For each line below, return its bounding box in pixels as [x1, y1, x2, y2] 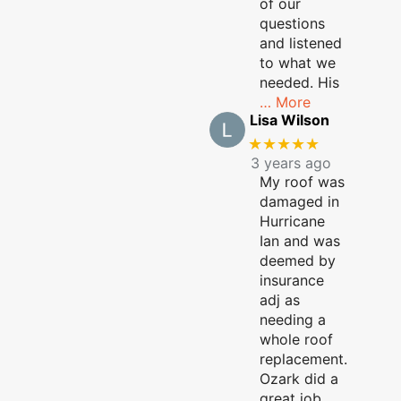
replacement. [260, 350, 347, 369]
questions [260, 13, 325, 32]
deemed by [260, 252, 336, 270]
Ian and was [260, 232, 340, 251]
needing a [260, 311, 326, 329]
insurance [260, 271, 324, 290]
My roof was [260, 173, 345, 192]
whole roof [260, 330, 333, 349]
